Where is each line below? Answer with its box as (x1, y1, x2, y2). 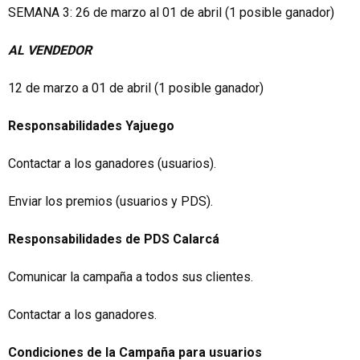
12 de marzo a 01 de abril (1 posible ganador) (8, 80, 264, 96)
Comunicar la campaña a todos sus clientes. (8, 269, 253, 284)
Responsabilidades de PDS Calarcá (8, 231, 223, 247)
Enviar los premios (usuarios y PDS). (8, 194, 213, 209)
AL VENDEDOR (8, 43, 92, 58)
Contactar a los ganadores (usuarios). (8, 156, 216, 171)
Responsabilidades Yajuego (8, 118, 174, 133)
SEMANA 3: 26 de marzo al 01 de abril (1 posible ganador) (8, 5, 334, 20)
